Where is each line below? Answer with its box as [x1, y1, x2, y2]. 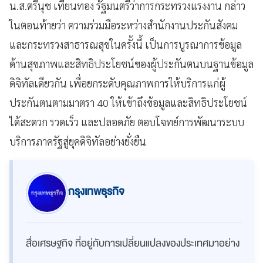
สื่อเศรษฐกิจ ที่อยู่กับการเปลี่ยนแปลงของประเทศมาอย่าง [26, 234, 240, 252]
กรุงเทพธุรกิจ [68, 182, 124, 201]
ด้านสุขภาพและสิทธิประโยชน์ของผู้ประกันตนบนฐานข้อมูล [9, 56, 254, 70]
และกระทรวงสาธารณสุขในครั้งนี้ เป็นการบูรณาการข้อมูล [9, 37, 242, 51]
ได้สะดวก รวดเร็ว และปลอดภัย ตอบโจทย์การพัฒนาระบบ [9, 114, 244, 129]
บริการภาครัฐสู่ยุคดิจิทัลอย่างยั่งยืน [9, 134, 146, 148]
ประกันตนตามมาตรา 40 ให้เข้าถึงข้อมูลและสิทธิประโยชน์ [9, 95, 247, 109]
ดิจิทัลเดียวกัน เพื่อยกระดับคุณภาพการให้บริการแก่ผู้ [9, 76, 225, 90]
